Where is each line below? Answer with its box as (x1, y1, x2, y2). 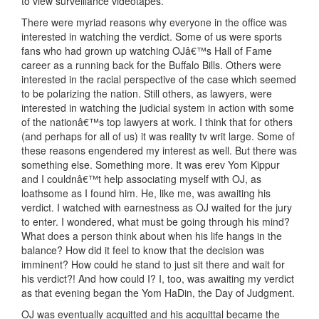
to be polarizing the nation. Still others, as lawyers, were (21, 86, 272, 101)
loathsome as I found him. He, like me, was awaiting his (21, 186, 271, 201)
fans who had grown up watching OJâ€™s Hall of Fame (21, 43, 272, 58)
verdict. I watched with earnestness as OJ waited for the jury (21, 200, 292, 215)
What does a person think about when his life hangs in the (21, 229, 282, 244)
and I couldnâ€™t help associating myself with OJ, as (21, 172, 261, 187)
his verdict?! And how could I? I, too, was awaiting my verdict (21, 271, 294, 286)
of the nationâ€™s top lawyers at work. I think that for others (21, 115, 293, 130)
